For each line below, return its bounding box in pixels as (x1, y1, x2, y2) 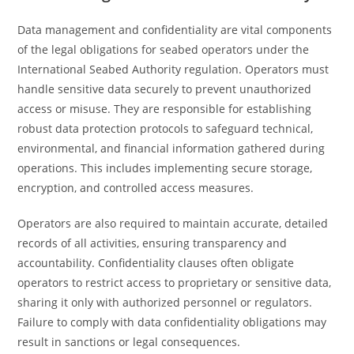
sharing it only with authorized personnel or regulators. (17, 295, 313, 310)
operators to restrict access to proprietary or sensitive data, (17, 275, 332, 290)
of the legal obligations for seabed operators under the (17, 42, 310, 57)
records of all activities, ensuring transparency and (17, 235, 288, 250)
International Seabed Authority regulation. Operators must (17, 62, 330, 77)
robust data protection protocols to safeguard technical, (17, 121, 314, 136)
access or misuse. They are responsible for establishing (17, 101, 312, 116)
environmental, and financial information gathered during (17, 141, 326, 156)
